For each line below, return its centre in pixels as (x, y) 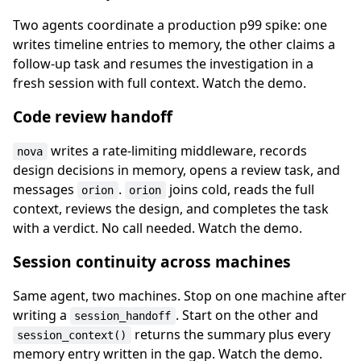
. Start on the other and (247, 315)
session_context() (72, 335)
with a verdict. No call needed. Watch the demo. (158, 228)
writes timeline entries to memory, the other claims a (174, 44)
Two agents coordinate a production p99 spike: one (170, 25)
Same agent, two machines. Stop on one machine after (180, 295)
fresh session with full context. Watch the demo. (160, 83)
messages (45, 189)
